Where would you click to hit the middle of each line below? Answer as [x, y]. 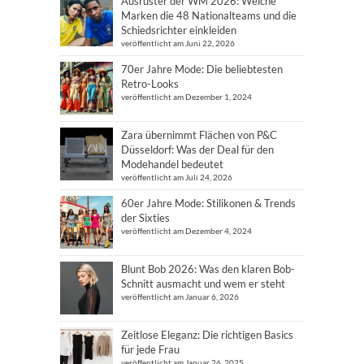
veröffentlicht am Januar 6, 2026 [180, 297]
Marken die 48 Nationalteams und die [209, 15]
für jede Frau [150, 349]
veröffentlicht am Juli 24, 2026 [177, 177]
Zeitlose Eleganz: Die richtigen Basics [207, 335]
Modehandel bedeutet [172, 164]
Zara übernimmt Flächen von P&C [199, 135]
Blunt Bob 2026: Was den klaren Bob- [208, 269]
